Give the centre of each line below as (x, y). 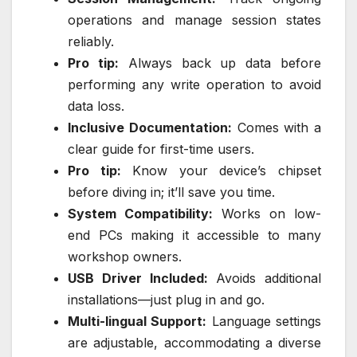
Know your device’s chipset (221, 171)
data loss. (96, 106)
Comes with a (276, 128)
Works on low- (267, 214)
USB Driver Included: (138, 279)
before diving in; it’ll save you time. (171, 192)
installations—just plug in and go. (166, 300)
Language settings (264, 322)
